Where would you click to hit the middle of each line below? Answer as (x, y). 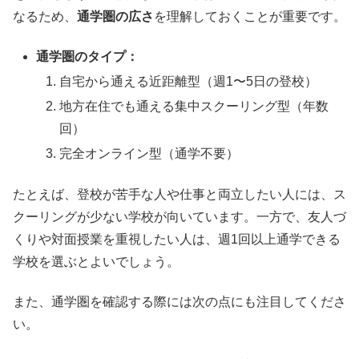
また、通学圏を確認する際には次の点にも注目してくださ (179, 302)
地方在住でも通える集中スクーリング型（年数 (194, 107)
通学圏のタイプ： (88, 56)
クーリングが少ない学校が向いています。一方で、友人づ (179, 216)
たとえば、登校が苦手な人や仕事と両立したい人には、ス (179, 194)
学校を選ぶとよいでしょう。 (96, 261)
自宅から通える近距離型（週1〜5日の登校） (189, 82)
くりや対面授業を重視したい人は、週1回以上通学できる (177, 239)
